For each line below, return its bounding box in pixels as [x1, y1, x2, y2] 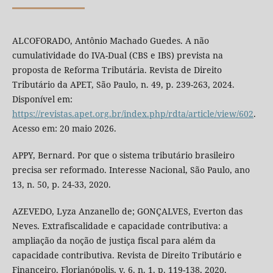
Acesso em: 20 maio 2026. [12, 122, 116, 135]
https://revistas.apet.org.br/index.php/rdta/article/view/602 [12, 108, 253, 120]
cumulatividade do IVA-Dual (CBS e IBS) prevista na [12, 49, 223, 62]
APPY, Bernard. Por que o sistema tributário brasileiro [12, 149, 235, 161]
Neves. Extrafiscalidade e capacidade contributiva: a [12, 220, 228, 232]
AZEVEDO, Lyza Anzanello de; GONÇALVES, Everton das [12, 205, 243, 218]
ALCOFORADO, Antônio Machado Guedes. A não [12, 35, 209, 47]
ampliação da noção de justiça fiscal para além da [12, 235, 216, 247]
